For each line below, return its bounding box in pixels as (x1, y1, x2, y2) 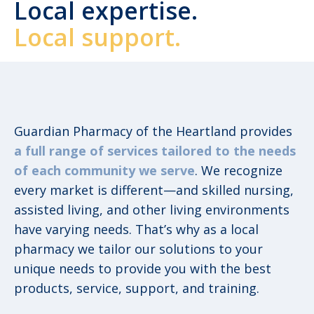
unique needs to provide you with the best (14, 260, 271, 278)
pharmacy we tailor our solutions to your (14, 240, 263, 258)
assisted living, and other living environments (14, 201, 289, 219)
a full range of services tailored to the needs (14, 142, 296, 160)
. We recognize (195, 162, 282, 179)
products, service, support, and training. (14, 280, 259, 297)
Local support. (14, 21, 181, 54)
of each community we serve (14, 162, 195, 179)
